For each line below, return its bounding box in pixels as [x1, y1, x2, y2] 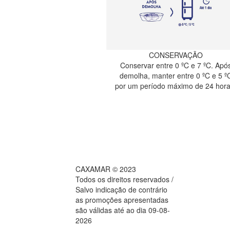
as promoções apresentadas [75, 195, 168, 205]
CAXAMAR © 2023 [75, 164, 136, 175]
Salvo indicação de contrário [75, 184, 167, 195]
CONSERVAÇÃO [148, 49, 203, 60]
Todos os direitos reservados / [75, 174, 174, 185]
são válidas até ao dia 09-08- [75, 205, 170, 216]
